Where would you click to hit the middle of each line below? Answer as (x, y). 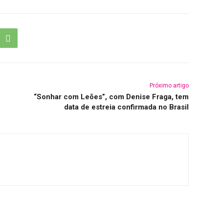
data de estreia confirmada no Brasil (126, 107)
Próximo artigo (169, 86)
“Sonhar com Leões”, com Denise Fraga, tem (111, 97)
